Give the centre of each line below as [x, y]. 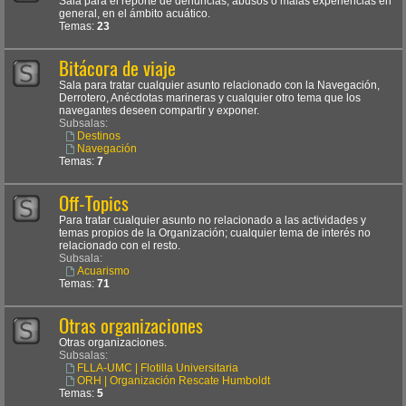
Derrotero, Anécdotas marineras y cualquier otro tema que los [210, 97]
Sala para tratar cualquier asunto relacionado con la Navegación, [219, 85]
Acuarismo [103, 271]
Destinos [98, 135]
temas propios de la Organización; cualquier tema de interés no [215, 232]
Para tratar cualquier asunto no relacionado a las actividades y [213, 220]
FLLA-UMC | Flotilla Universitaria [157, 367]
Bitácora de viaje [117, 68]
